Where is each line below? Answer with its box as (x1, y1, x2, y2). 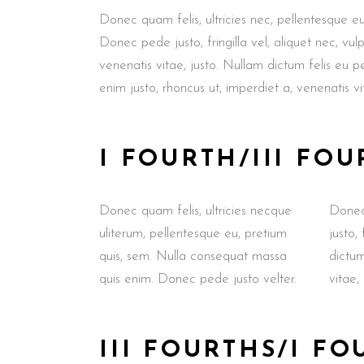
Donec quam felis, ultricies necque (99, 204, 292, 218)
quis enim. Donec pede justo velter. (99, 272, 297, 286)
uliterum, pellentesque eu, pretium (99, 227, 287, 240)
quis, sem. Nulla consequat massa (99, 249, 287, 263)
